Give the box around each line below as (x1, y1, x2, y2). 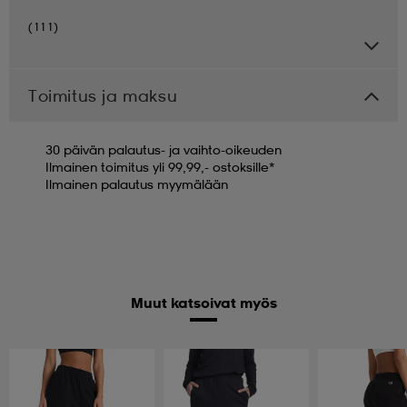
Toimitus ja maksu (28, 84, 178, 105)
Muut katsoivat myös (130, 293, 277, 312)
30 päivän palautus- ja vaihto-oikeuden (45, 141, 282, 157)
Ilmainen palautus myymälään (45, 175, 228, 192)
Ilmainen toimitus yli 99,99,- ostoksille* (45, 158, 274, 174)
